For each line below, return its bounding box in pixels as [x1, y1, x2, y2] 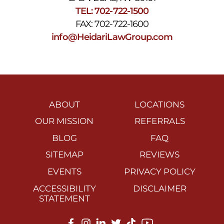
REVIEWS [139, 149, 180, 160]
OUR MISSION [35, 116, 94, 126]
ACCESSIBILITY [32, 183, 96, 193]
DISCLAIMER [132, 183, 186, 193]
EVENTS [47, 166, 81, 176]
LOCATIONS [134, 99, 185, 109]
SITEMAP [45, 149, 83, 160]
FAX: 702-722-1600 [75, 18, 149, 29]
